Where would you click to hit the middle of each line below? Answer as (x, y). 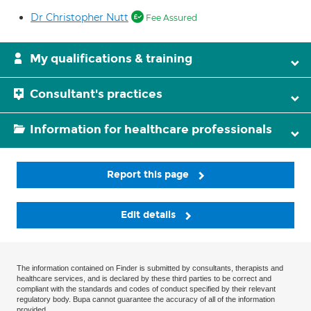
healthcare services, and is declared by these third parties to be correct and (144, 279)
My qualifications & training (111, 59)
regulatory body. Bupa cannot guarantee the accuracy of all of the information (146, 300)
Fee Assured (170, 18)
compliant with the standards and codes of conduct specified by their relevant (146, 289)
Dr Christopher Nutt (79, 17)
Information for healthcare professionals (151, 129)
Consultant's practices (96, 94)
